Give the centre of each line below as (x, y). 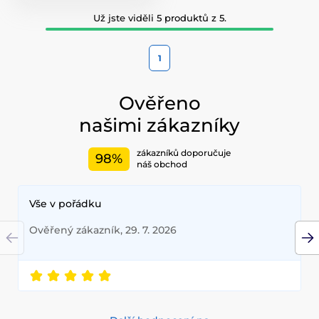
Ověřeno (159, 103)
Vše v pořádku (65, 203)
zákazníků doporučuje (184, 153)
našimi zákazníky (159, 125)
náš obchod (162, 164)
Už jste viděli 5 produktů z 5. (159, 17)
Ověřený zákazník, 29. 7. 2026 (103, 230)
